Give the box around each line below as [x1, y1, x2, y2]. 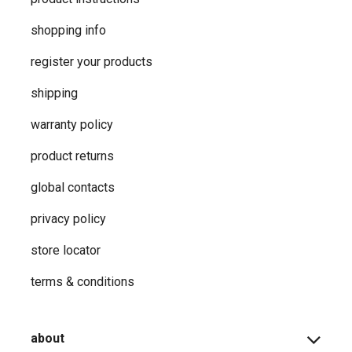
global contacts [31, 180, 115, 196]
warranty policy [31, 117, 113, 133]
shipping [31, 86, 78, 101]
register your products [31, 54, 152, 70]
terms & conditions [31, 274, 134, 290]
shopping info [31, 23, 106, 38]
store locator [31, 243, 101, 258]
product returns [31, 148, 114, 164]
